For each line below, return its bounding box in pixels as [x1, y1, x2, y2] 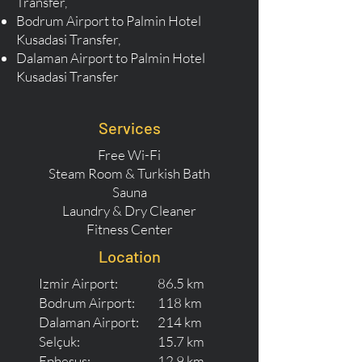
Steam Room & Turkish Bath [48, 165, 210, 182]
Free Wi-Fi [98, 146, 161, 163]
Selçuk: [39, 333, 80, 350]
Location [98, 246, 161, 266]
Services [98, 118, 161, 137]
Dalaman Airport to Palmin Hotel [16, 49, 205, 66]
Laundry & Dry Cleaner [62, 202, 196, 219]
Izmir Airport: [39, 275, 118, 292]
